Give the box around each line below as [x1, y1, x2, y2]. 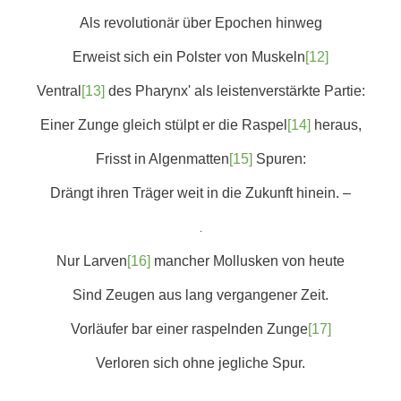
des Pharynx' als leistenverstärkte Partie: [104, 83, 365, 98]
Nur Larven [56, 253, 127, 269]
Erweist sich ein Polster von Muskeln [73, 49, 305, 64]
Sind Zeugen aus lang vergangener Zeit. [73, 287, 328, 303]
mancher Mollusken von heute [150, 253, 345, 269]
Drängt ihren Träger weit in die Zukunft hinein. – [50, 185, 351, 200]
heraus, [310, 117, 362, 132]
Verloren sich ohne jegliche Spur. [96, 355, 305, 371]
